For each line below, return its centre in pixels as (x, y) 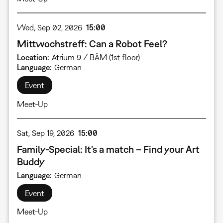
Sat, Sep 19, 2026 (45, 133)
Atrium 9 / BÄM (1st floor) (96, 57)
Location (32, 57)
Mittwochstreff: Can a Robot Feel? (92, 43)
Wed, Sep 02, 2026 (49, 27)
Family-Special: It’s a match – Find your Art (108, 149)
